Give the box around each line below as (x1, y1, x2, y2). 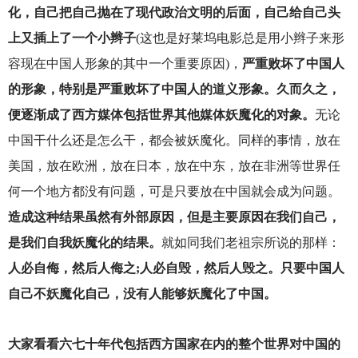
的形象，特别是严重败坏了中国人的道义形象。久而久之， (7, 82, 340, 96)
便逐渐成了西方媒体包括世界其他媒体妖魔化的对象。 (7, 107, 315, 121)
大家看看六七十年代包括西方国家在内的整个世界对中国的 (7, 336, 340, 351)
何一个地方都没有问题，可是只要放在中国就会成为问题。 (7, 184, 340, 198)
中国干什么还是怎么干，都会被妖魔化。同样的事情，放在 (7, 133, 340, 147)
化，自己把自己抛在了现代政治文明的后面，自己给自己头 (7, 5, 340, 19)
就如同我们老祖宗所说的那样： (161, 235, 340, 249)
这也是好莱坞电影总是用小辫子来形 (139, 30, 344, 45)
